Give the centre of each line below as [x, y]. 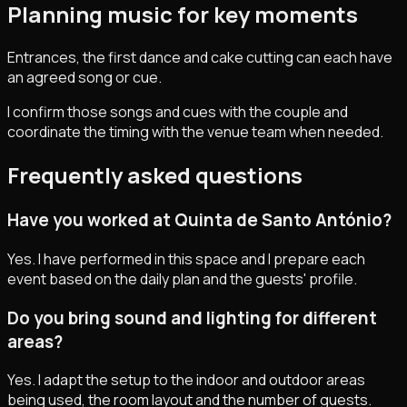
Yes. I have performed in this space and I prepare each [186, 258]
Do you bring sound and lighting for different [192, 318]
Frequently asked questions [155, 175]
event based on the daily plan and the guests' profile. [182, 278]
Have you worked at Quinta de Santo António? [199, 220]
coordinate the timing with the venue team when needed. [195, 132]
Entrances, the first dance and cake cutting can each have [200, 58]
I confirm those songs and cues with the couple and [178, 112]
